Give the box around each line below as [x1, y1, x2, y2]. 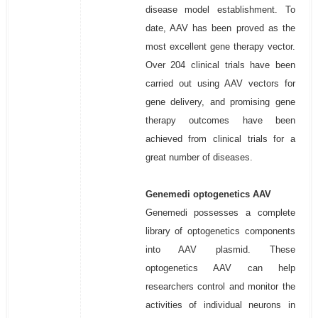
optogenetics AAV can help [145, 263, 296, 273]
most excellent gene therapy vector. [145, 41, 296, 52]
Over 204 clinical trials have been [145, 60, 296, 70]
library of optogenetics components [145, 226, 296, 236]
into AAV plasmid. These [145, 244, 296, 255]
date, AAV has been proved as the [145, 23, 296, 33]
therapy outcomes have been [145, 115, 296, 126]
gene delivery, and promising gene [145, 97, 296, 107]
